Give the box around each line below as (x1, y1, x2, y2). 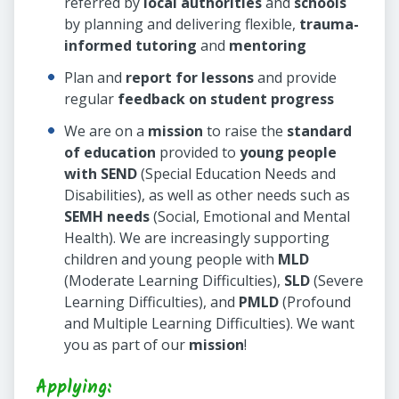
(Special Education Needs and (137, 164, 336, 184)
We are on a (64, 121, 148, 142)
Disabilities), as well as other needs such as (64, 185, 350, 206)
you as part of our (64, 335, 189, 355)
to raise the (203, 121, 287, 142)
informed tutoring (64, 36, 197, 56)
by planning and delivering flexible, (64, 14, 299, 35)
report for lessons (126, 68, 254, 88)
